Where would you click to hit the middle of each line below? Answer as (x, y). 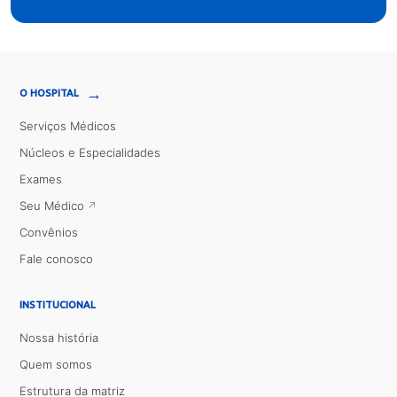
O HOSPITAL (50, 93)
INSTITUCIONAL (58, 305)
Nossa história (59, 338)
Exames (41, 179)
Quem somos (56, 365)
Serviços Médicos (68, 126)
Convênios (49, 233)
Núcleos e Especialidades (90, 153)
